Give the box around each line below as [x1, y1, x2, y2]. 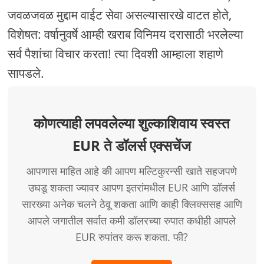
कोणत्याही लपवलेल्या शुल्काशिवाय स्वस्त [34, 113, 230, 133]
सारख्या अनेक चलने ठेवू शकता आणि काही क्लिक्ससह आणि [21, 197, 242, 212]
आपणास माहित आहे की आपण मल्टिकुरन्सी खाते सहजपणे [27, 164, 237, 179]
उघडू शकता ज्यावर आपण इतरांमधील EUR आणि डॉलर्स [28, 180, 236, 195]
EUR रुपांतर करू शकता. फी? [75, 230, 189, 245]
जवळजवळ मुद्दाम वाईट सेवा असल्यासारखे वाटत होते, [8, 6, 232, 24]
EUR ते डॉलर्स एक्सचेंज [72, 136, 192, 156]
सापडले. [8, 65, 45, 82]
